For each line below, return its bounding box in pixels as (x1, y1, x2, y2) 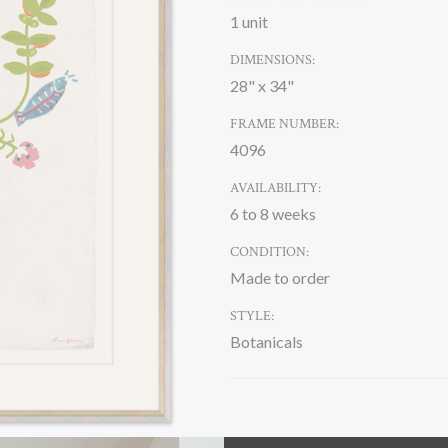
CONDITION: (230, 243, 309, 261)
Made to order (230, 268, 330, 287)
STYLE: (230, 307, 274, 325)
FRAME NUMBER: (230, 115, 339, 133)
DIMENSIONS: (230, 51, 315, 69)
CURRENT (230, 404, 294, 422)
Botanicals (230, 332, 303, 351)
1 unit (230, 12, 268, 31)
